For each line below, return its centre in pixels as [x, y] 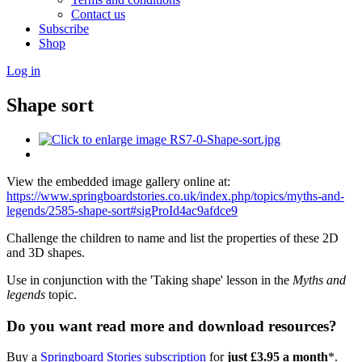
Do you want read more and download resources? [172, 326]
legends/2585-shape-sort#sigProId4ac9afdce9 [122, 210]
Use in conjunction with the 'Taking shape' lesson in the [149, 280]
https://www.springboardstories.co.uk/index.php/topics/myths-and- [175, 196]
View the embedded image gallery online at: [118, 181]
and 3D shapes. [46, 252]
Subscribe [64, 29]
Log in [23, 71]
